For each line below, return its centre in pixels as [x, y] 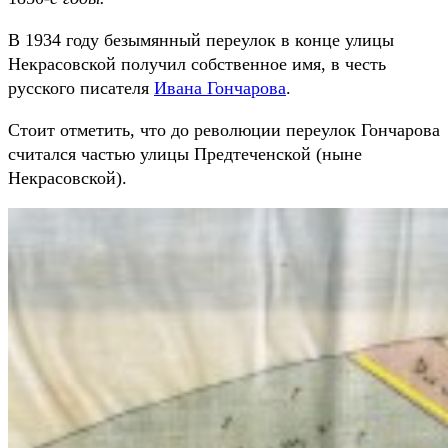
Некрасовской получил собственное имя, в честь [197, 64]
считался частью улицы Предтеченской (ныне [185, 154]
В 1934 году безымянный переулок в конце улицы [201, 40]
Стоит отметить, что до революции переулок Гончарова [224, 130]
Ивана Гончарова [220, 88]
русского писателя [81, 88]
